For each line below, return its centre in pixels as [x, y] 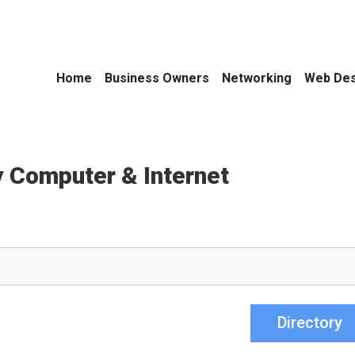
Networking [257, 78]
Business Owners [157, 78]
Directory [310, 323]
